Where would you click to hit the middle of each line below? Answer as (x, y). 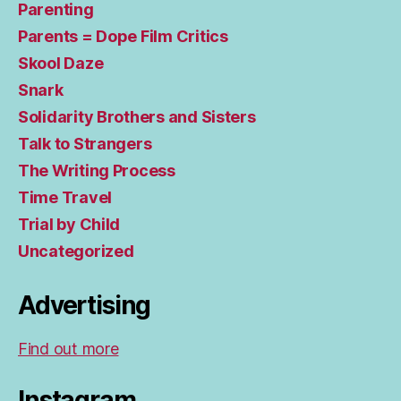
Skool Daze (61, 63)
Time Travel (65, 197)
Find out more (68, 348)
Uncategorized (76, 251)
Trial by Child (69, 224)
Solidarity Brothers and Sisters (137, 116)
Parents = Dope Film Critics (123, 36)
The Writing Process (97, 170)
